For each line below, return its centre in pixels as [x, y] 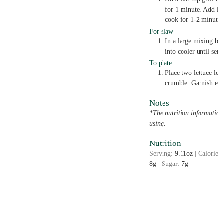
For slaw [161, 31]
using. [158, 123]
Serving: [162, 154]
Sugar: [172, 164]
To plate [161, 63]
